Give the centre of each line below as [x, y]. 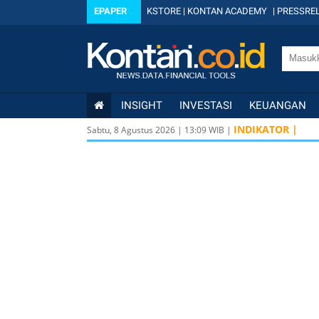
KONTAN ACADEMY [227, 11]
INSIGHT [142, 105]
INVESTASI [206, 105]
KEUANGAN [278, 105]
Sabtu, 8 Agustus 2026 [131, 130]
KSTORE [164, 11]
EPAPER [110, 11]
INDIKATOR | [266, 129]
